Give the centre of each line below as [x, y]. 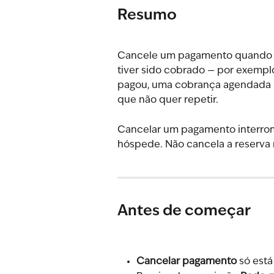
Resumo [147, 16]
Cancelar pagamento [187, 262]
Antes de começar [184, 211]
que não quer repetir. [168, 101]
